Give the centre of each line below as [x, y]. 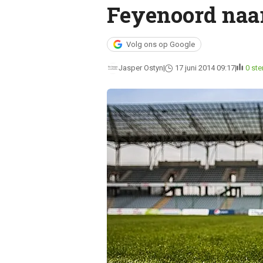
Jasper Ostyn [141, 68]
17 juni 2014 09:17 [205, 68]
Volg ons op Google [160, 44]
